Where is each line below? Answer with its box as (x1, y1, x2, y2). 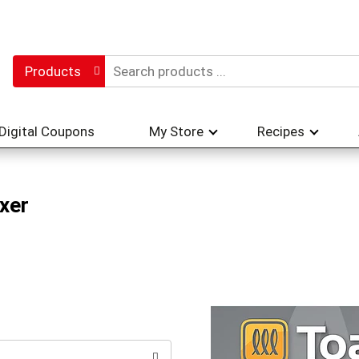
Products (24, 63, 81, 79)
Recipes (257, 123, 305, 139)
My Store (149, 123, 204, 139)
